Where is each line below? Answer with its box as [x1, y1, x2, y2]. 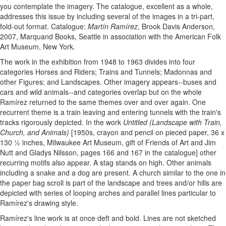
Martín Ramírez [88, 21, 138, 32]
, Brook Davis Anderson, [138, 21, 215, 32]
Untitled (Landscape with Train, [123, 117, 222, 128]
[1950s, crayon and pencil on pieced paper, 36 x [69, 127, 224, 138]
